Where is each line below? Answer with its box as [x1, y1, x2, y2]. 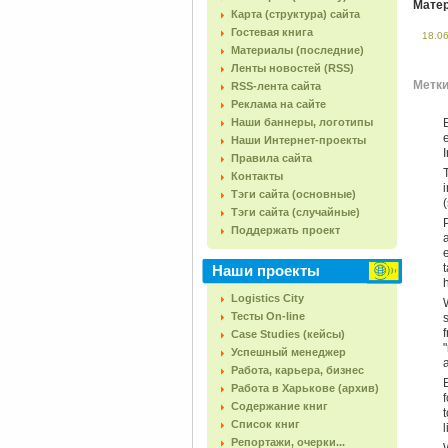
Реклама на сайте [231, 98, 326, 110]
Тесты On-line [231, 310, 305, 322]
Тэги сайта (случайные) [231, 206, 360, 218]
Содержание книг [231, 400, 328, 412]
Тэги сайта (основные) [231, 188, 356, 200]
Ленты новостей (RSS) [231, 62, 354, 74]
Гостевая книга [231, 26, 313, 38]
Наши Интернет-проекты [231, 134, 366, 146]
